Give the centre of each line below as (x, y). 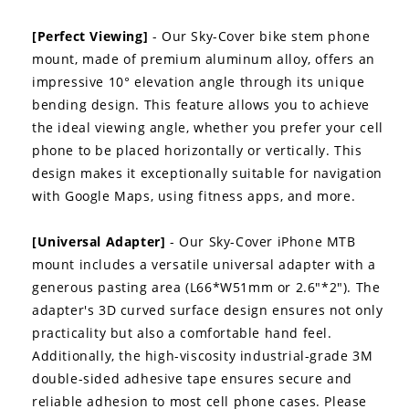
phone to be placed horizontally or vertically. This (197, 150)
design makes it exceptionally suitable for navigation (207, 173)
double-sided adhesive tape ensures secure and (193, 378)
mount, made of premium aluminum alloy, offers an (204, 58)
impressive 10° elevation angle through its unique (199, 81)
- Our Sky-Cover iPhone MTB (261, 241)
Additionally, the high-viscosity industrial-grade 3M (203, 355)
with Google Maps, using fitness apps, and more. (194, 195)
